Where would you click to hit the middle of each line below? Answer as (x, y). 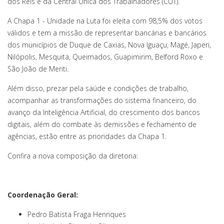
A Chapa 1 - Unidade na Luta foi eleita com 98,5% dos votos (105, 21)
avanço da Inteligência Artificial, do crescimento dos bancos (104, 112)
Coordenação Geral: (43, 195)
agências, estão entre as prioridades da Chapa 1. (87, 136)
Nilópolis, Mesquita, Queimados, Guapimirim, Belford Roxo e (105, 57)
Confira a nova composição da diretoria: (73, 156)
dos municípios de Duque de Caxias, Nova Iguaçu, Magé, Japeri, (109, 45)
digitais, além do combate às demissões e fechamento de (102, 124)
